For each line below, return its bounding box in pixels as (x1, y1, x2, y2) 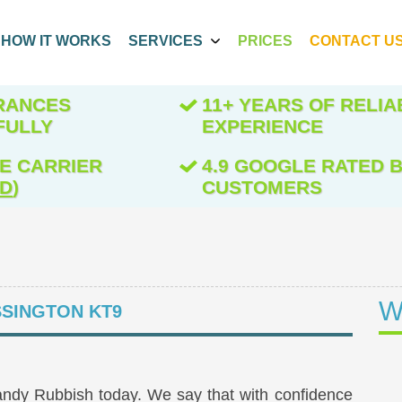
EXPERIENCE (201, 116, 323, 136)
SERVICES (127, 33, 203, 48)
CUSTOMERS (201, 177, 322, 197)
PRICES (238, 33, 293, 48)
